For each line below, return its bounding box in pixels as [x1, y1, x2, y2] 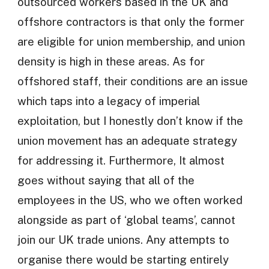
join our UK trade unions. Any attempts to [17, 232, 229, 246]
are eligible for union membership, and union [17, 34, 245, 48]
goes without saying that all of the [17, 173, 195, 187]
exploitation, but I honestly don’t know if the [17, 113, 243, 127]
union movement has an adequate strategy [17, 133, 237, 147]
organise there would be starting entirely [17, 252, 229, 266]
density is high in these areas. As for [17, 54, 205, 68]
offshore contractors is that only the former [17, 14, 244, 28]
